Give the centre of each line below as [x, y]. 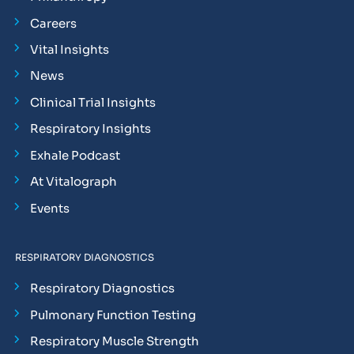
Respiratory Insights [90, 129]
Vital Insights [69, 49]
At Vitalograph [73, 182]
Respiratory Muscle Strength [114, 341]
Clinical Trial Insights [92, 102]
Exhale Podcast [75, 155]
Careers [53, 23]
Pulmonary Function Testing [113, 314]
